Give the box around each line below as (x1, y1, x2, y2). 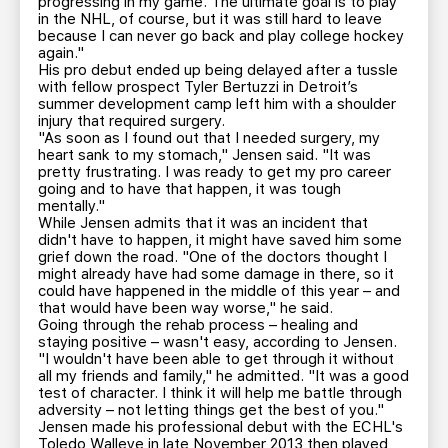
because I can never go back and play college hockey (38, 27, 404, 45)
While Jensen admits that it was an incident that (38, 214, 368, 232)
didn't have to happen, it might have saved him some (38, 231, 402, 249)
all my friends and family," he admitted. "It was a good (38, 367, 409, 385)
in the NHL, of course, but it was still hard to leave (38, 10, 382, 28)
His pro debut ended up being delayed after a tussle (38, 61, 398, 79)
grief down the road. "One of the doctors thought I (38, 248, 387, 266)
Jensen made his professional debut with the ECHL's (38, 418, 403, 436)
